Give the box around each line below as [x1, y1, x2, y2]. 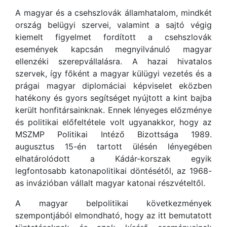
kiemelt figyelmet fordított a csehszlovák [15, 32, 212, 42]
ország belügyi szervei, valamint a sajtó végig [15, 20, 212, 30]
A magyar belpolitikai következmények [15, 198, 212, 208]
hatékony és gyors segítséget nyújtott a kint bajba [15, 93, 212, 103]
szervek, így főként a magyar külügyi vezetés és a [15, 68, 212, 79]
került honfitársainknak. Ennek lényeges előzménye [15, 105, 212, 115]
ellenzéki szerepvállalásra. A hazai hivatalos [15, 56, 212, 66]
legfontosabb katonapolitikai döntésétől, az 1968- [15, 166, 212, 176]
